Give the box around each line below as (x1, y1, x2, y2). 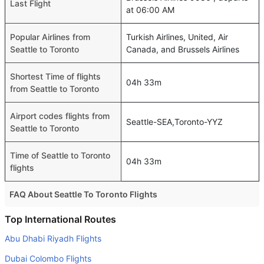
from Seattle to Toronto (10, 84, 99, 94)
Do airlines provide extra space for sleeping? (18, 209, 204, 220)
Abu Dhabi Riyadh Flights (5, 233, 101, 243)
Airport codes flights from (10, 111, 110, 121)
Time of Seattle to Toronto (10, 150, 110, 160)
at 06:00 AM (126, 5, 174, 15)
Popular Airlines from (10, 32, 90, 42)
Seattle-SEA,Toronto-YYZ (126, 117, 223, 127)
